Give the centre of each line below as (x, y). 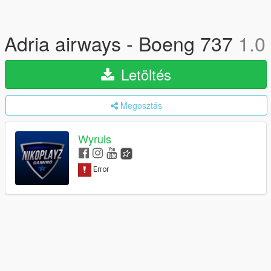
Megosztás (141, 105)
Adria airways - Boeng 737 (121, 43)
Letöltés (144, 74)
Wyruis (95, 139)
